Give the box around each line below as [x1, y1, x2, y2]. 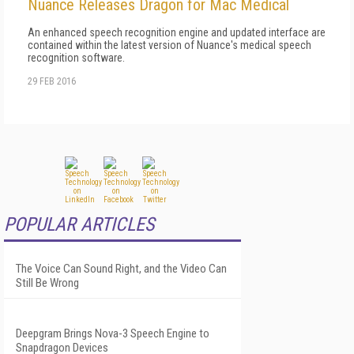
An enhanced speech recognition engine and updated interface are [28, 25, 326, 39]
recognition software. [28, 51, 125, 64]
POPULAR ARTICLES [4, 213, 154, 235]
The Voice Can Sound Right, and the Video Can [16, 261, 227, 276]
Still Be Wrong [16, 275, 79, 290]
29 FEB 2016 [28, 75, 76, 87]
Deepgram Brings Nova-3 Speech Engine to [16, 326, 209, 341]
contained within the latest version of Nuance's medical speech [28, 38, 311, 51]
